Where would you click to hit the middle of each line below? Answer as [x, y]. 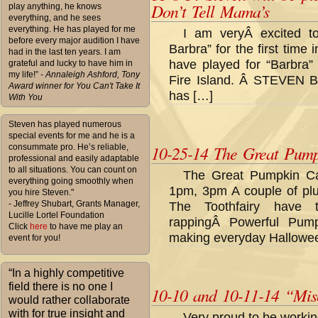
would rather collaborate [69, 300]
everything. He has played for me [72, 29]
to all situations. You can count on [73, 170]
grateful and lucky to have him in [71, 63]
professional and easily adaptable [74, 158]
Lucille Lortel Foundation [56, 215]
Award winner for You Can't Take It [74, 86]
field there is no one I [61, 286]
